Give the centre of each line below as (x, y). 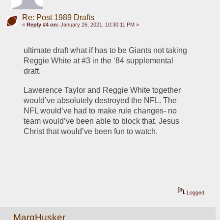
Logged (195, 193)
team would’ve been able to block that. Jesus (102, 121)
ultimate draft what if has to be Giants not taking (106, 50)
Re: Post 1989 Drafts (58, 17)
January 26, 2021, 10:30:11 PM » (99, 24)
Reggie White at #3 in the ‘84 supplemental (99, 60)
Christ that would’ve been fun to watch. (91, 132)
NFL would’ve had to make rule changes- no (100, 111)
